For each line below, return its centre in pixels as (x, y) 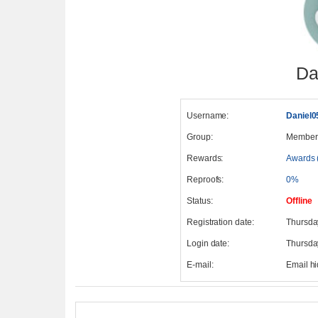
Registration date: (220, 222)
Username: (208, 115)
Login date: (208, 243)
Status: (199, 201)
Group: (199, 137)
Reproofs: (205, 179)
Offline (299, 201)
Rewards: (205, 158)
